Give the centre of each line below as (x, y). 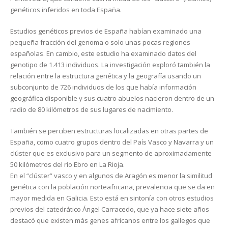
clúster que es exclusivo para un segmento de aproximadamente (111, 153)
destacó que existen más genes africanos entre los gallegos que (110, 220)
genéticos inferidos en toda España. (66, 9)
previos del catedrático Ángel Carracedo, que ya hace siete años (110, 209)
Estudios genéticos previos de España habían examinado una (106, 31)
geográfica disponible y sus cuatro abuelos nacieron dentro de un (112, 98)
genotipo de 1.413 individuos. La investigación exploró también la (110, 64)
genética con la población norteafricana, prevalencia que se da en (112, 187)
